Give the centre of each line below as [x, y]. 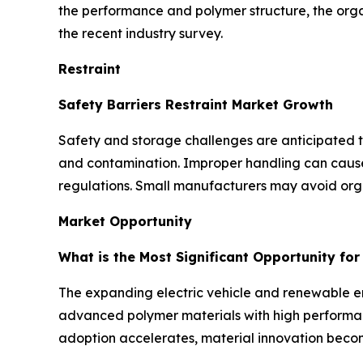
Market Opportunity [125, 222]
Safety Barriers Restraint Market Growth [196, 105]
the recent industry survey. [141, 34]
